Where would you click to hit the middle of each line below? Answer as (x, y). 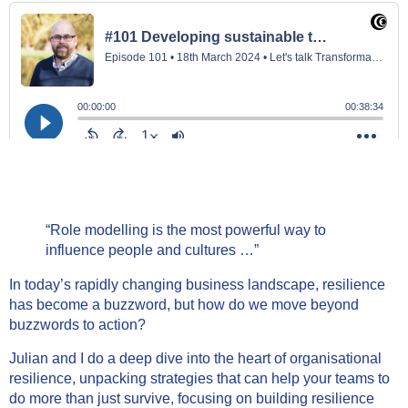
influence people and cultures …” (152, 250)
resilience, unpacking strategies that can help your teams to (199, 378)
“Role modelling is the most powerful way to (186, 230)
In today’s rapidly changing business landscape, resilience (197, 285)
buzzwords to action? (79, 325)
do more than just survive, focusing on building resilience (192, 398)
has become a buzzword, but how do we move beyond (184, 305)
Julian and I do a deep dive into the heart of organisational (195, 358)
